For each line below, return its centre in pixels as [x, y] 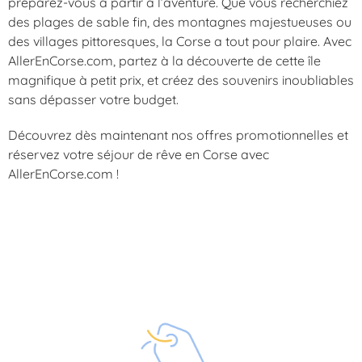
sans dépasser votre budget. [93, 100]
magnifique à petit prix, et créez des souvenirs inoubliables [181, 80]
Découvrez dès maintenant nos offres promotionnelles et [178, 135]
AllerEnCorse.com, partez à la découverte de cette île [164, 61]
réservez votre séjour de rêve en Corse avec [139, 155]
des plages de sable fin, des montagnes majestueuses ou [180, 22]
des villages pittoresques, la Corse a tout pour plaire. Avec [180, 42]
